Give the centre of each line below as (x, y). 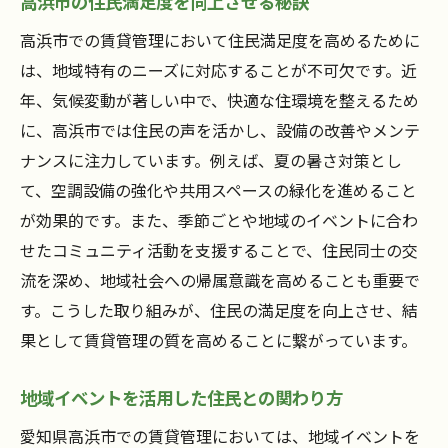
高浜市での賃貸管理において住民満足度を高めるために (220, 40)
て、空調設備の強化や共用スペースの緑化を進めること (218, 190)
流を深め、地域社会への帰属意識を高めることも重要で (220, 280)
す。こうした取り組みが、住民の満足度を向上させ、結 (219, 310)
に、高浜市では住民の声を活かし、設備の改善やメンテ (220, 130)
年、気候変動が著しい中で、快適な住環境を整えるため (219, 100)
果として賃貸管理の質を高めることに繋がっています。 (218, 340)
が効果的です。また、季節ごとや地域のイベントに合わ (219, 220)
